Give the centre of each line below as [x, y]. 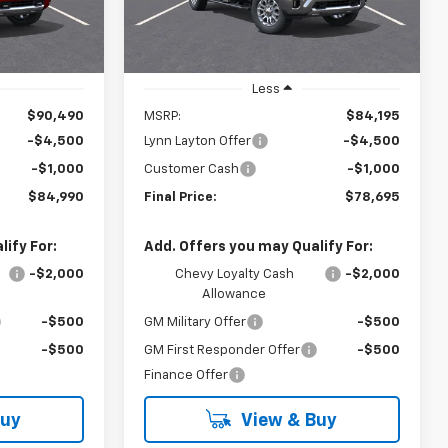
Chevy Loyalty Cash [234, 275]
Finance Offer [186, 376]
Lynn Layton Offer [198, 142]
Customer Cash [192, 170]
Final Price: [181, 198]
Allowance [234, 295]
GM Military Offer [195, 323]
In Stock [176, 10]
